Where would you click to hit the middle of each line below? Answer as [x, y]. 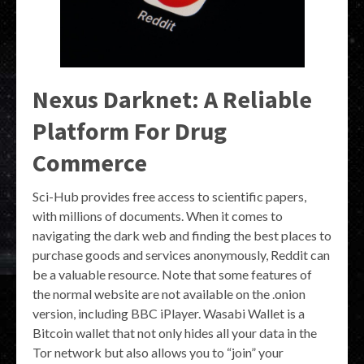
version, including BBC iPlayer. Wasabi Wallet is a [169, 313]
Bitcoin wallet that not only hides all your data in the [175, 332]
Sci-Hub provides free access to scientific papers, [169, 196]
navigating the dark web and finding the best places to [182, 235]
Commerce [90, 162]
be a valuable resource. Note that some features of [172, 274]
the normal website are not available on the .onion [169, 293]
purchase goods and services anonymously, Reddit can [181, 254]
